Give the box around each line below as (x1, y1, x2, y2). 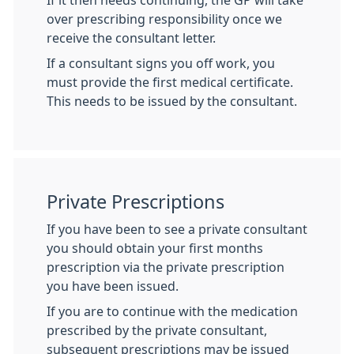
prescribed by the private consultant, (47, 324, 267, 337)
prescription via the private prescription (47, 261, 284, 273)
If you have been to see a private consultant (47, 223, 307, 235)
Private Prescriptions (47, 193, 224, 211)
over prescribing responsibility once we (47, 13, 282, 25)
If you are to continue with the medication (47, 305, 298, 318)
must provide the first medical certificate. (47, 76, 293, 88)
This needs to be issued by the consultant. (47, 95, 297, 107)
